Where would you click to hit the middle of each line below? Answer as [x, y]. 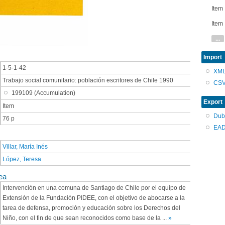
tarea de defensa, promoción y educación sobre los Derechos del [91, 208]
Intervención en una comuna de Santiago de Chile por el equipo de [94, 188]
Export [213, 102]
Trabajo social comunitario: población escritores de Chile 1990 [88, 81]
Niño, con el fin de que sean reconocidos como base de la [82, 218]
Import [213, 58]
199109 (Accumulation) [44, 93]
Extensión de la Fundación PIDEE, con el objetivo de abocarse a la [94, 198]
